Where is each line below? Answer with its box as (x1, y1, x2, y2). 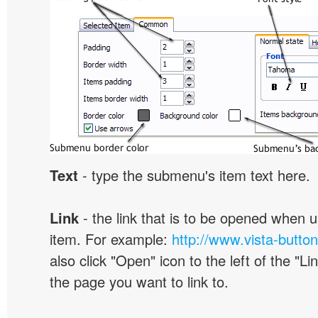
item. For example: (50, 229, 172, 249)
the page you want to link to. (50, 271, 229, 292)
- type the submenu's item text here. (78, 165, 310, 185)
